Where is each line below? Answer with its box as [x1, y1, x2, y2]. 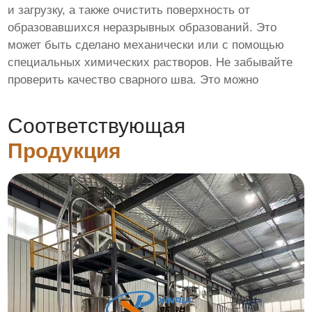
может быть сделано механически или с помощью [8, 38, 285, 52]
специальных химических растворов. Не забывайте [8, 56, 293, 70]
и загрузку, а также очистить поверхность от [8, 3, 251, 17]
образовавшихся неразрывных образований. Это [8, 21, 277, 35]
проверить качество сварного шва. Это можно [8, 73, 259, 87]
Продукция [8, 139, 122, 163]
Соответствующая [8, 114, 186, 138]
